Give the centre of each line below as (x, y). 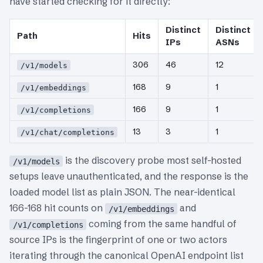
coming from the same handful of (162, 224)
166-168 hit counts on (57, 208)
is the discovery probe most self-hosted (152, 161)
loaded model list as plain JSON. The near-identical (122, 192)
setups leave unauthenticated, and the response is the (129, 176)
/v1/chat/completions (67, 132)
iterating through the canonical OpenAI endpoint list (127, 256)
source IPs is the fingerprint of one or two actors (118, 240)
